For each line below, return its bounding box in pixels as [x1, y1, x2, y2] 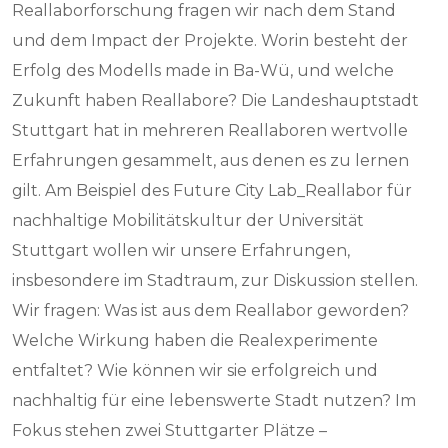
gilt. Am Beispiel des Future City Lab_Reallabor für [12, 181, 413, 200]
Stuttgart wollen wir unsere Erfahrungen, [12, 241, 351, 260]
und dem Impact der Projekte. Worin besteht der [12, 31, 409, 50]
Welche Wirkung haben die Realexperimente [12, 331, 379, 350]
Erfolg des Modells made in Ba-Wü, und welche [12, 61, 395, 80]
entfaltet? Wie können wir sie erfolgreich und [12, 361, 379, 380]
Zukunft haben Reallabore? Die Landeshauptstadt [12, 91, 420, 110]
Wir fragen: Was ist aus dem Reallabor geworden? [12, 301, 410, 320]
